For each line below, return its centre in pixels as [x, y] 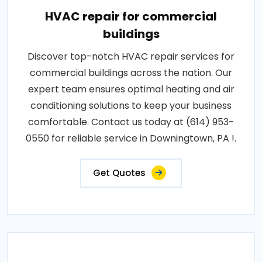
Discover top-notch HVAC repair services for [131, 56]
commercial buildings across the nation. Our [131, 73]
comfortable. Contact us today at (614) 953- [131, 122]
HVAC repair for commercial [131, 16]
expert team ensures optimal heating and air [131, 89]
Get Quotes [119, 173]
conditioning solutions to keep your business [131, 106]
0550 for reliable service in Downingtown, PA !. [131, 138]
